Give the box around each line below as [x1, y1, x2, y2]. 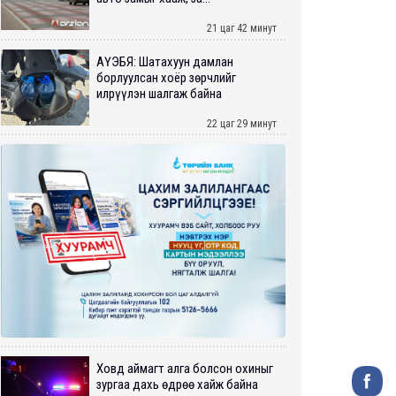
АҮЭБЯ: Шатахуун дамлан [96, 53, 233, 70]
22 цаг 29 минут [207, 117, 277, 130]
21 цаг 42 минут [207, 22, 277, 34]
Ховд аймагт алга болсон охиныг [96, 361, 273, 377]
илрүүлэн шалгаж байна [96, 85, 222, 102]
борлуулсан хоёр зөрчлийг [96, 69, 236, 86]
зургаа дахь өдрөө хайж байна [96, 377, 258, 393]
